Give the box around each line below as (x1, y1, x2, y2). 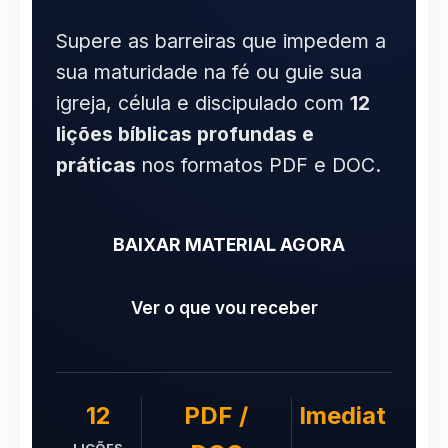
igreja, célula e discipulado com (56, 91, 350, 116)
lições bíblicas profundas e (56, 122, 314, 147)
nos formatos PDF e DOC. (136, 153, 381, 178)
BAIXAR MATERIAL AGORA (113, 234, 345, 256)
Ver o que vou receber (130, 298, 318, 319)
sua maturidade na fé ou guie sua (56, 60, 362, 85)
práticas (56, 153, 136, 178)
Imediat (298, 401, 386, 431)
